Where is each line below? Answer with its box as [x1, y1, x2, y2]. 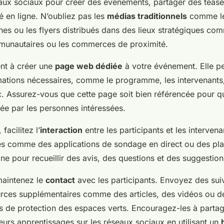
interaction [40, 125, 82, 135]
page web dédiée [55, 61, 122, 71]
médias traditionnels [107, 11, 187, 21]
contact [45, 175, 75, 185]
